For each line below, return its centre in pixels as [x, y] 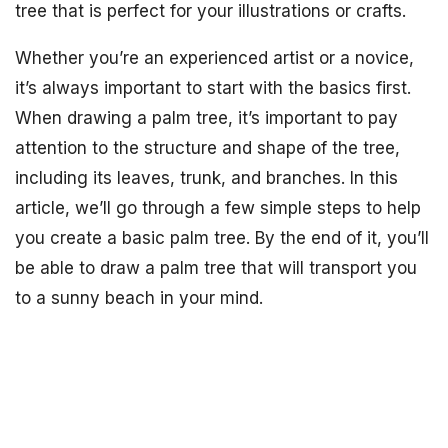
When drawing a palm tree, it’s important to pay [206, 118]
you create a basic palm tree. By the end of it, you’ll [222, 238]
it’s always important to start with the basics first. [213, 88]
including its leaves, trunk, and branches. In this [206, 178]
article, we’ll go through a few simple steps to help [218, 208]
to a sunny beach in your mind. [139, 298]
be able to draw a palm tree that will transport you [216, 268]
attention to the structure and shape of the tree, [207, 148]
